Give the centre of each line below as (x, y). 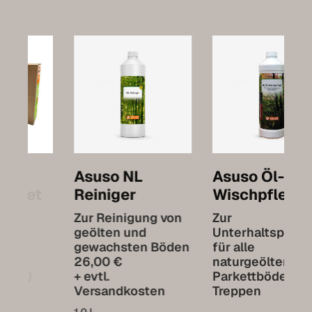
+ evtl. (46, 276)
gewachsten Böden (86, 247)
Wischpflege (213, 194)
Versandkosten (73, 290)
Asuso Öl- (202, 176)
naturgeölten (205, 261)
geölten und (64, 232)
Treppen (191, 290)
